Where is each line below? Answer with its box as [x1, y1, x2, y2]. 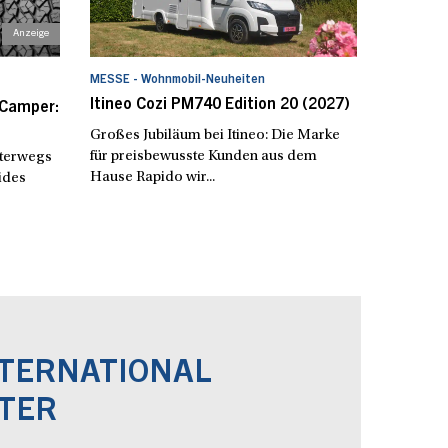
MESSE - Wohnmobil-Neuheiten [90, 73, 266, 86]
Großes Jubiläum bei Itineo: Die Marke [90, 127, 341, 143]
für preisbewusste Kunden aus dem [90, 148, 318, 164]
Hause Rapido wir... [90, 169, 216, 185]
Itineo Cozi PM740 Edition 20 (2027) [90, 96, 351, 113]
